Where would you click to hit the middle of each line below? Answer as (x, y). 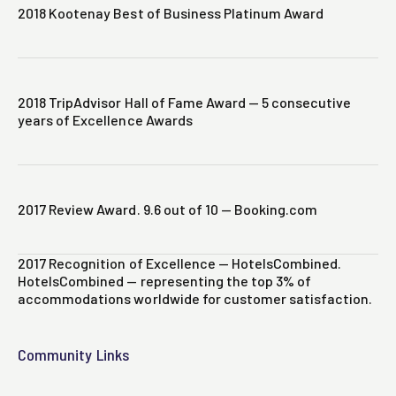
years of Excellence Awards (105, 120)
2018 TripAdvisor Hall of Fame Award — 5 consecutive (185, 103)
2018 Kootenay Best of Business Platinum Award (171, 13)
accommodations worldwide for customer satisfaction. (195, 299)
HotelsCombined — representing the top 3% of (165, 281)
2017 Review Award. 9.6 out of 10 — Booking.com (168, 209)
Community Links (73, 355)
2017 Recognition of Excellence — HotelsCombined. (180, 263)
